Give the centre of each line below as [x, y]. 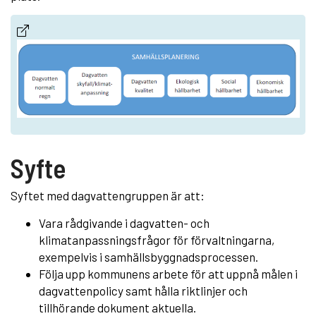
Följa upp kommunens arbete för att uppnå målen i [168, 273]
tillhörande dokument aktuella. [117, 307]
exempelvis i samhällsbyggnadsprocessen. [148, 256]
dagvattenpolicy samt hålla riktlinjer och [143, 290]
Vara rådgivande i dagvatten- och [124, 223]
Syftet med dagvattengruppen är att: [108, 195]
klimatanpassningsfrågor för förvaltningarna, [157, 239]
